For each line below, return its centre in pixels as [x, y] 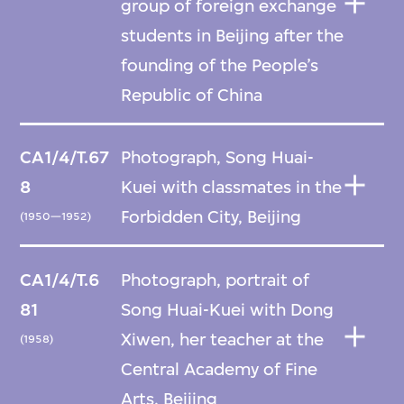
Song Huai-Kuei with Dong [228, 309]
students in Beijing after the [233, 35]
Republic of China [192, 95]
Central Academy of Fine [220, 369]
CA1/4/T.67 [65, 158]
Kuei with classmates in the [232, 188]
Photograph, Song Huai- [218, 158]
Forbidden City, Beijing [211, 217]
